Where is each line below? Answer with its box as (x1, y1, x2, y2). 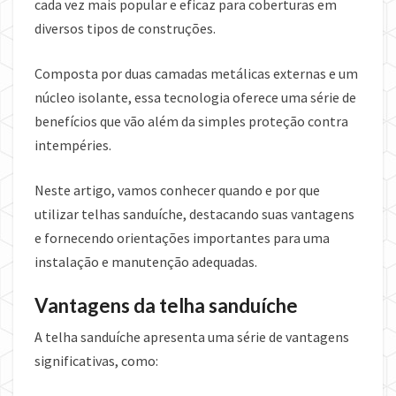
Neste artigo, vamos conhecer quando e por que (34, 181, 320, 200)
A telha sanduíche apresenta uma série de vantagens (34, 328, 349, 346)
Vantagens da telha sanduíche (34, 293, 298, 318)
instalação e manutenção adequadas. (34, 253, 257, 271)
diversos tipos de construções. (34, 19, 218, 38)
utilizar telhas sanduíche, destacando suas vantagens (34, 205, 354, 224)
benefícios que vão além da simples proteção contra (34, 112, 348, 131)
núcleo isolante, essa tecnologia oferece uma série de (34, 88, 356, 107)
